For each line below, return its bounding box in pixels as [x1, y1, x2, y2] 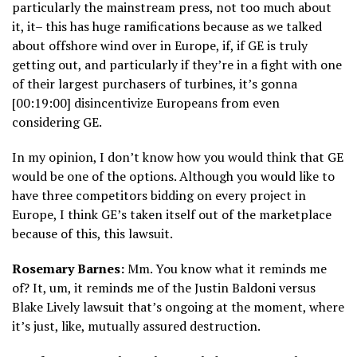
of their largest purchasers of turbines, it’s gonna [12, 75, 297, 93]
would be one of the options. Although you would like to [12, 167, 335, 186]
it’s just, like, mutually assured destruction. [12, 317, 261, 335]
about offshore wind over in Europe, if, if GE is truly [12, 37, 308, 55]
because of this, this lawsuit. [12, 225, 173, 243]
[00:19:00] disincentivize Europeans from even [12, 94, 280, 112]
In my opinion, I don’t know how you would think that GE [12, 148, 343, 167]
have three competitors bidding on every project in [12, 186, 306, 205]
